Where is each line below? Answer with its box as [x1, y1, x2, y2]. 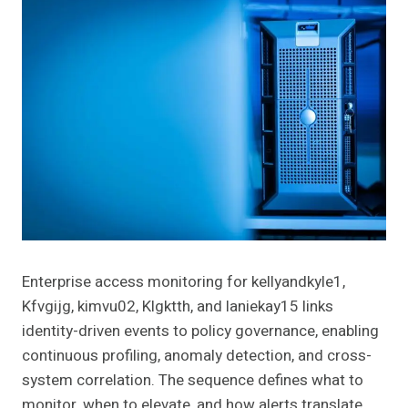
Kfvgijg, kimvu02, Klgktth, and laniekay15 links [22, 295, 333, 319]
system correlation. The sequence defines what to [22, 369, 363, 393]
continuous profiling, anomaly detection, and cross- [22, 344, 372, 368]
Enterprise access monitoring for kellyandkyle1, [22, 270, 345, 294]
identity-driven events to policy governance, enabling [22, 320, 379, 343]
